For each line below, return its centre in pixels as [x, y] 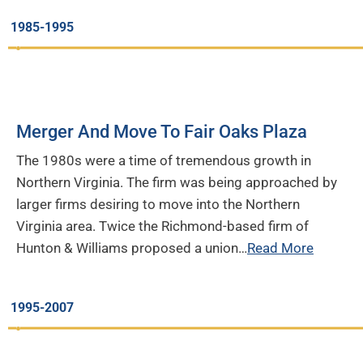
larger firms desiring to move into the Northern [158, 204]
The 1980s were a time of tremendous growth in [164, 160]
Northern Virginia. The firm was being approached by [177, 182]
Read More [280, 248]
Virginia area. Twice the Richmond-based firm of [162, 226]
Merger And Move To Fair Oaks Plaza [162, 131]
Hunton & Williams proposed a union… [132, 248]
